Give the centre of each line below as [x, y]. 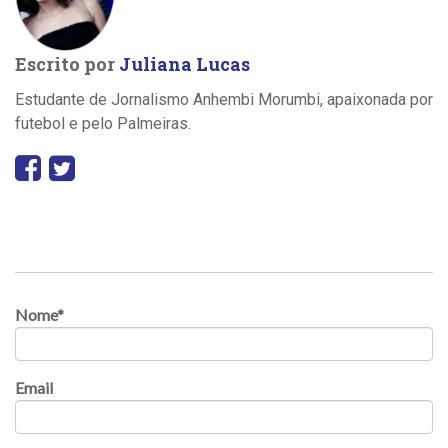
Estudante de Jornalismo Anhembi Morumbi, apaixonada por [224, 100]
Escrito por [67, 64]
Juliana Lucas [184, 64]
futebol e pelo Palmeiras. [103, 124]
